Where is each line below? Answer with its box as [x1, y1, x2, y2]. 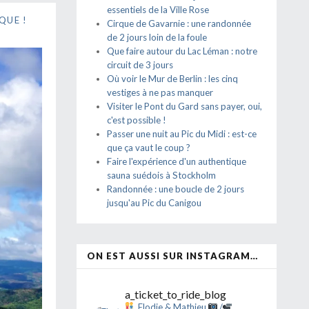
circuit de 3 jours [107, 59, 173, 70]
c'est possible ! [107, 114, 166, 126]
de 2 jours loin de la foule [107, 32, 207, 43]
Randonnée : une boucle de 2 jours [107, 183, 244, 195]
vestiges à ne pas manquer [107, 87, 213, 98]
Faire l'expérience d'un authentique [107, 156, 246, 167]
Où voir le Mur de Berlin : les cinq [107, 73, 238, 84]
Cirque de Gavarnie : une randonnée [107, 18, 251, 29]
